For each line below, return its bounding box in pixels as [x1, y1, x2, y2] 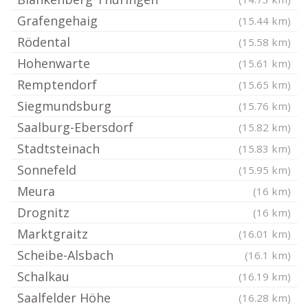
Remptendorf [17, 76, 97, 93]
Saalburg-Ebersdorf [17, 119, 133, 136]
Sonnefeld [17, 162, 76, 179]
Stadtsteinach [17, 140, 100, 157]
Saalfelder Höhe [17, 289, 111, 307]
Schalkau [17, 268, 69, 285]
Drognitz [17, 204, 69, 221]
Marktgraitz [17, 225, 88, 243]
